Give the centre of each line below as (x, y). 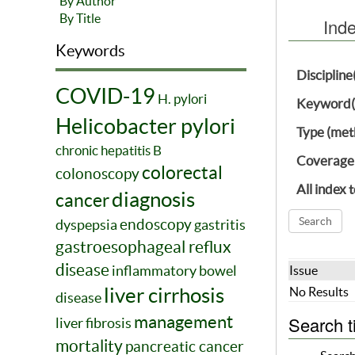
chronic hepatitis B (109, 151)
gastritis (220, 225)
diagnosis (153, 200)
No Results (319, 292)
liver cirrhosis (164, 296)
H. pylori (182, 99)
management (183, 322)
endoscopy (156, 225)
